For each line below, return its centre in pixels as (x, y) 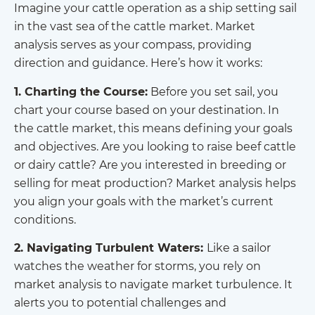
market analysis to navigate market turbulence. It (153, 285)
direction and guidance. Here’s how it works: (138, 63)
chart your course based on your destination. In (147, 110)
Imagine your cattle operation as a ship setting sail (155, 8)
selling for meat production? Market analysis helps (155, 183)
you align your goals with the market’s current (144, 201)
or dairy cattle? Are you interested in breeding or (150, 165)
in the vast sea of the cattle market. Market (135, 27)
